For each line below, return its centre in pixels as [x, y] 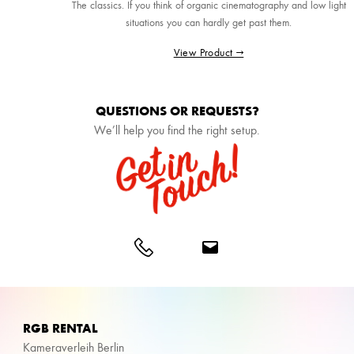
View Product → [209, 51]
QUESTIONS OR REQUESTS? [177, 110]
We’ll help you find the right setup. [177, 129]
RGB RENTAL [60, 328]
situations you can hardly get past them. [209, 22]
